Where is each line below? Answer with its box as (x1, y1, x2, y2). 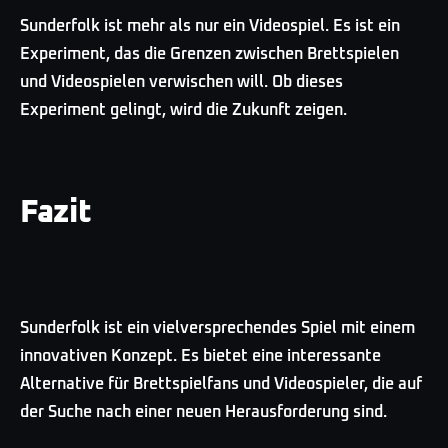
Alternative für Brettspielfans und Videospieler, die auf (20, 376, 422, 393)
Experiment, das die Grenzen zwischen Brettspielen (20, 45, 399, 62)
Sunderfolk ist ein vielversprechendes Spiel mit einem (20, 320, 415, 337)
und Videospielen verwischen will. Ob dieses (20, 73, 343, 90)
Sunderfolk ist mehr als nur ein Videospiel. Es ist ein (20, 17, 400, 34)
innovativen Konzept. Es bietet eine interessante (20, 348, 381, 365)
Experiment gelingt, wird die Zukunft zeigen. (20, 101, 347, 118)
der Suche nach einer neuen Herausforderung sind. (20, 404, 387, 421)
